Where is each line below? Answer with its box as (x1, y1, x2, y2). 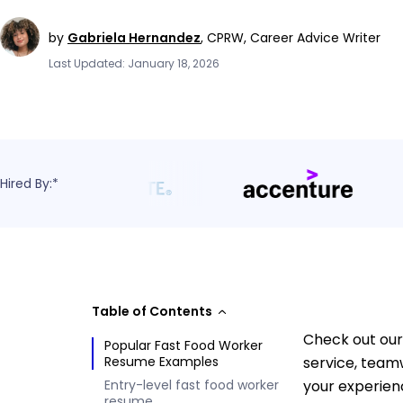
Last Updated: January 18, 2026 (49, 55, 219, 71)
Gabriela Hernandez (67, 28, 201, 47)
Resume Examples (104, 353, 219, 371)
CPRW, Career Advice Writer (207, 28, 381, 47)
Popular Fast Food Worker (104, 336, 263, 354)
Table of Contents (92, 302, 212, 320)
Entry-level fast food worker (104, 376, 279, 394)
